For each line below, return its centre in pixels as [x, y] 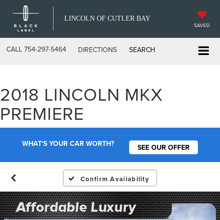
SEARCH [142, 50]
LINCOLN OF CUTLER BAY [107, 18]
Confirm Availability [115, 179]
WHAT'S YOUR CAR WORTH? [68, 144]
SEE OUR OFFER [163, 147]
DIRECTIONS [97, 50]
